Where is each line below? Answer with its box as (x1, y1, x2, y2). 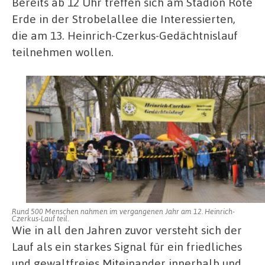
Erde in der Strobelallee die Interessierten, (12, 11, 235, 27)
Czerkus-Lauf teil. (12, 213, 69, 223)
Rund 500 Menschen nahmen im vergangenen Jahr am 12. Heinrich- (12, 206, 235, 216)
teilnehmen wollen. (12, 44, 114, 60)
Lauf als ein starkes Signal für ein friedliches (12, 238, 242, 254)
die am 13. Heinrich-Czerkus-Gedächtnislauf (12, 28, 238, 43)
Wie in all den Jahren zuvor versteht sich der (12, 222, 242, 237)
